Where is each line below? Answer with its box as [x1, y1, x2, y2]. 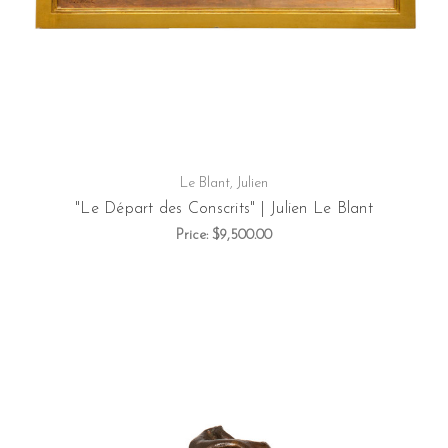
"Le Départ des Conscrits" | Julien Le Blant [75, 201, 373, 218]
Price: [176, 228, 212, 244]
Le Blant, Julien [180, 176, 268, 192]
